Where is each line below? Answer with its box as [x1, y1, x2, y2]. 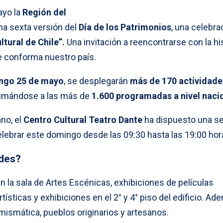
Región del [22, 7, 66, 17]
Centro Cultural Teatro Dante [23, 114, 142, 125]
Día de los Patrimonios [79, 22, 171, 32]
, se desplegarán [64, 76, 130, 86]
